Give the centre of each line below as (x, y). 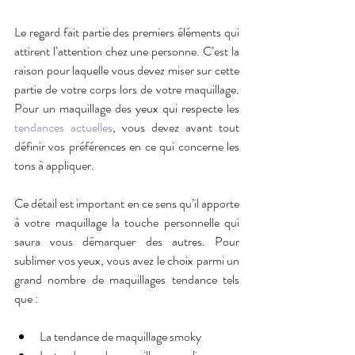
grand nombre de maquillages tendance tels (127, 279)
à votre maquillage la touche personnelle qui (127, 222)
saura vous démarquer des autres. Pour (127, 241)
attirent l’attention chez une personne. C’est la (127, 51)
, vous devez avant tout (176, 127)
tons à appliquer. (54, 165)
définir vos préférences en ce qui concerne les (127, 146)
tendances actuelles (63, 127)
